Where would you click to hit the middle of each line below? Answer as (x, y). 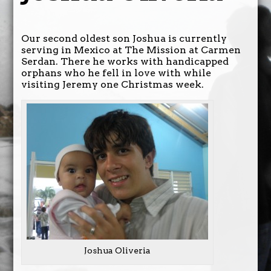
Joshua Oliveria (117, 250)
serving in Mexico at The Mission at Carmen (131, 50)
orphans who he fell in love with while (116, 73)
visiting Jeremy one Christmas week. (112, 84)
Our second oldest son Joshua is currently (124, 38)
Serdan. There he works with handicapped (125, 61)
